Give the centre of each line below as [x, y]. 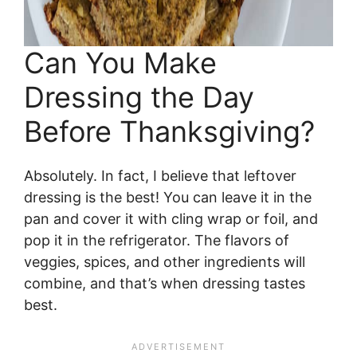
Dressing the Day [139, 97]
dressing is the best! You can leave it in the [168, 197]
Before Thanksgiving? [169, 131]
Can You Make [120, 63]
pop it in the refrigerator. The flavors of [157, 240]
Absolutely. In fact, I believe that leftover [160, 175]
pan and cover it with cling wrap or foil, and [171, 218]
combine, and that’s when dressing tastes [165, 283]
